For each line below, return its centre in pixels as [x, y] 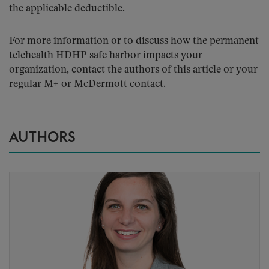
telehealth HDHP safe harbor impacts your [106, 56]
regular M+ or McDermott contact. [87, 84]
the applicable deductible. [67, 9]
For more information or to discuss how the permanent [134, 41]
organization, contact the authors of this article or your [133, 70]
